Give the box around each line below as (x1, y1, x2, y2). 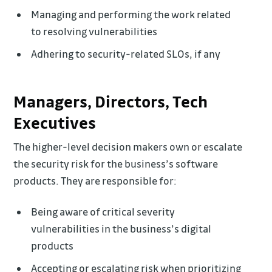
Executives (13, 112, 97, 133)
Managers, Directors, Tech (13, 91, 208, 112)
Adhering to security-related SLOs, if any (31, 47, 221, 61)
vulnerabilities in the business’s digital (31, 222, 212, 235)
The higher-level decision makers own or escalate (13, 140, 243, 153)
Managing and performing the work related (31, 8, 231, 21)
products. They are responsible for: (13, 174, 177, 187)
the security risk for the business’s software (13, 157, 219, 170)
